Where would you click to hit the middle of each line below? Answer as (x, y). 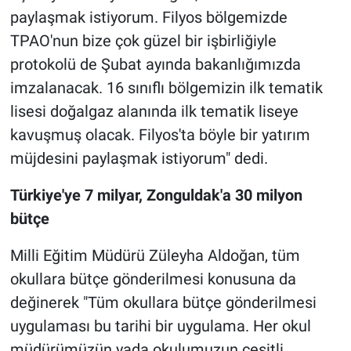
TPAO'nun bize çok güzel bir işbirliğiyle (143, 41)
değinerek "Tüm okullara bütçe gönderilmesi (163, 303)
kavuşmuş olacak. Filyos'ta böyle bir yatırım (160, 135)
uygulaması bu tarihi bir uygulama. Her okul (160, 326)
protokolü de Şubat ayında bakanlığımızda (155, 65)
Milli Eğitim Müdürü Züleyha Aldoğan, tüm (155, 256)
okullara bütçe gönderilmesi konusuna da (153, 279)
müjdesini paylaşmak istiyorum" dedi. (139, 159)
